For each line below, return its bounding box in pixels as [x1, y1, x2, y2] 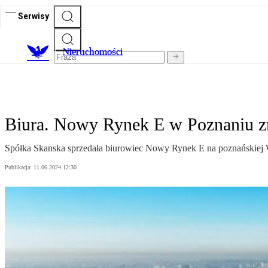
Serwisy [18, 11, 49, 21]
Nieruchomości [63, 46, 123, 58]
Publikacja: [5, 164, 33, 171]
